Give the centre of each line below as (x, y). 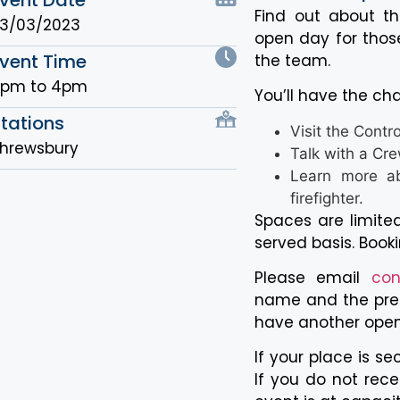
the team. (293, 60)
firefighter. (327, 198)
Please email (313, 278)
